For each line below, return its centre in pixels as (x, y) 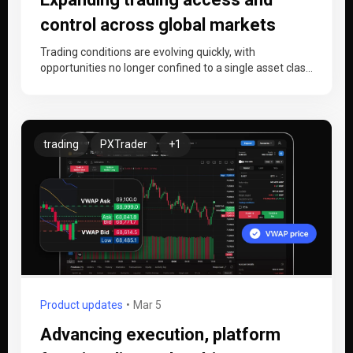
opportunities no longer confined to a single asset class (176, 68)
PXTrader (124, 144)
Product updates (82, 305)
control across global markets (158, 25)
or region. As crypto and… (102, 84)
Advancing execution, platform (160, 334)
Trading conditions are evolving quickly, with (148, 52)
